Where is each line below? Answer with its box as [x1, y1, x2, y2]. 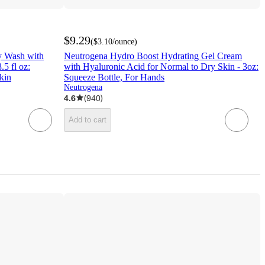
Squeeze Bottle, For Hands [64, 72, 164, 82]
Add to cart [69, 115, 106, 125]
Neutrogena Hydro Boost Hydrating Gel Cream [64, 50, 242, 61]
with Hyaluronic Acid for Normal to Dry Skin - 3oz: [64, 61, 258, 72]
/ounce [112, 37, 134, 46]
